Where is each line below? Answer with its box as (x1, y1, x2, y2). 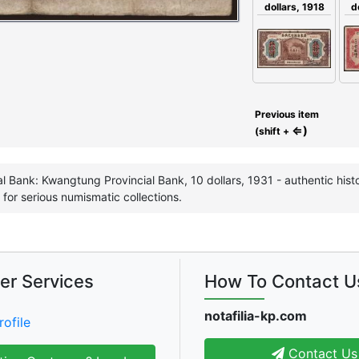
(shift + (252, 124, 292, 137)
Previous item (252, 107, 319, 120)
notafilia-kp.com (204, 307, 307, 324)
